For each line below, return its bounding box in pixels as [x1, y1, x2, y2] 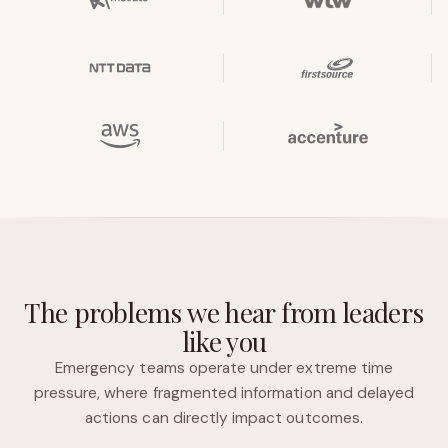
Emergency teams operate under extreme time [55, 358, 393, 378]
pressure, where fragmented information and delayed [33, 383, 415, 403]
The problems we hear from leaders [24, 294, 424, 330]
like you [181, 323, 267, 359]
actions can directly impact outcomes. [85, 408, 363, 428]
